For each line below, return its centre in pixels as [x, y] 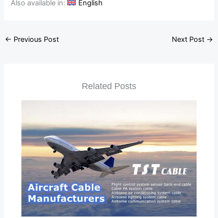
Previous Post [35, 40]
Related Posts [109, 86]
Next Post [189, 40]
